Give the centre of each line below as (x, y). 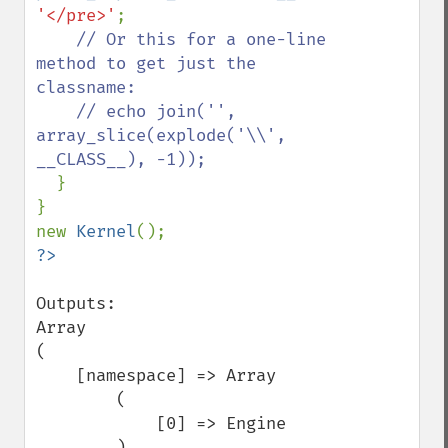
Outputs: (76, 303)
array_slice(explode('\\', (161, 135)
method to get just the (146, 63)
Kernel (106, 231)
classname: (86, 87)
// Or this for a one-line (201, 39)
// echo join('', (56, 111)
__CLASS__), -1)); (121, 159)
